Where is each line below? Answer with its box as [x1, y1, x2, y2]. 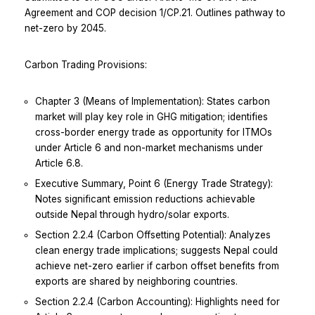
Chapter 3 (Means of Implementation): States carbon [35, 95, 270, 107]
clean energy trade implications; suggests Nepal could [35, 244, 278, 256]
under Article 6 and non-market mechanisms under [35, 141, 263, 153]
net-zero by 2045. [25, 22, 106, 34]
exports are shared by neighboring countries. [35, 275, 238, 287]
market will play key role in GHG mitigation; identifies [35, 110, 268, 122]
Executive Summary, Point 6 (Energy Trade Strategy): [35, 177, 273, 189]
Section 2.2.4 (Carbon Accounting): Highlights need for [35, 295, 280, 307]
